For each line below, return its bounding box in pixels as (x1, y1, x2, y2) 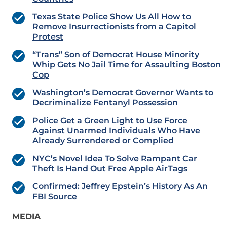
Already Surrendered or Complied (32, 136, 174, 146)
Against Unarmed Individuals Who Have (32, 126, 200, 136)
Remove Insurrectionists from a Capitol (32, 22, 196, 32)
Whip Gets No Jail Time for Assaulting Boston (32, 60, 221, 70)
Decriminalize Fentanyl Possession (32, 98, 178, 108)
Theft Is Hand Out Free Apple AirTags (32, 164, 187, 174)
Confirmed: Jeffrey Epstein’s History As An (32, 181, 208, 192)
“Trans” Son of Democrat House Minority (32, 50, 199, 60)
